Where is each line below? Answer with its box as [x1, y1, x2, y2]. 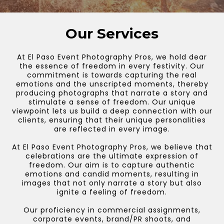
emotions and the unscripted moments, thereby [15, 79, 208, 89]
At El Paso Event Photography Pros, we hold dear [17, 52, 207, 62]
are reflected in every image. [54, 124, 170, 134]
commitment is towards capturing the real [27, 70, 197, 80]
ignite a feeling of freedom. [57, 187, 167, 197]
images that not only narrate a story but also [22, 178, 202, 188]
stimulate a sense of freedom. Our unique [28, 97, 196, 107]
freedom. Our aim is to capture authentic [29, 160, 195, 170]
